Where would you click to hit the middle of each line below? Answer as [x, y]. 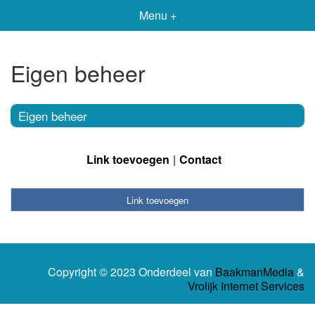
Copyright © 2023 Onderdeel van [131, 272]
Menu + [157, 15]
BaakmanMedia [255, 272]
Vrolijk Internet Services [246, 286]
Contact [200, 159]
